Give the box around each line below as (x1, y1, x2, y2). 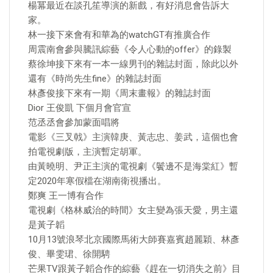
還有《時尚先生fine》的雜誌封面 (28, 73, 161, 84)
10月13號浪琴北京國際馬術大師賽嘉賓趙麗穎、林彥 (28, 234, 239, 245)
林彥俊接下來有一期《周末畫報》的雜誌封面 (28, 88, 211, 99)
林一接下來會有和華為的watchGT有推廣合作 (28, 29, 210, 40)
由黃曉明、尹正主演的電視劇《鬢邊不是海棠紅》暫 (28, 161, 238, 172)
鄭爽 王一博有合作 (28, 190, 104, 201)
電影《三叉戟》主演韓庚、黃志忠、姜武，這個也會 (28, 132, 238, 143)
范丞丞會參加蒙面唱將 (28, 117, 119, 128)
